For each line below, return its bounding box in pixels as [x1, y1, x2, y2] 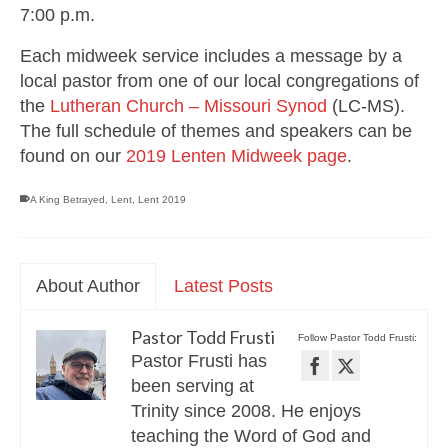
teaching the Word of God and [131, 425, 371, 446]
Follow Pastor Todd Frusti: [298, 331, 417, 343]
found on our [20, 145, 126, 166]
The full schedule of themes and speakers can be [20, 120, 412, 141]
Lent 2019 [138, 193, 186, 205]
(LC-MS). [327, 95, 405, 116]
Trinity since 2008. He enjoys [131, 400, 361, 421]
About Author [36, 275, 140, 296]
